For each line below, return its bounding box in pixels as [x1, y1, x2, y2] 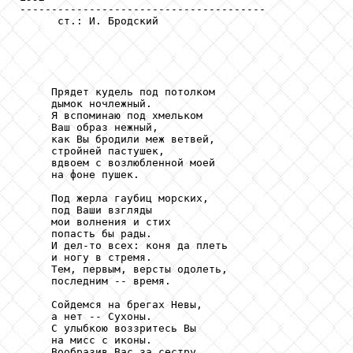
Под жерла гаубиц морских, [20, 192, 209, 205]
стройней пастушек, [20, 145, 165, 158]
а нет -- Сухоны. [20, 310, 152, 323]
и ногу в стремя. [20, 251, 152, 264]
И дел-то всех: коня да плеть [20, 240, 228, 252]
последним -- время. [20, 275, 171, 288]
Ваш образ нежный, [20, 121, 158, 134]
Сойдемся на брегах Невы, [20, 299, 203, 311]
